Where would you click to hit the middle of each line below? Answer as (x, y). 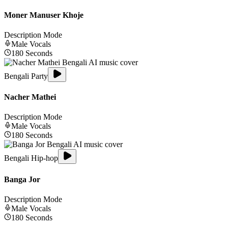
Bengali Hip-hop (31, 158)
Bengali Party (26, 76)
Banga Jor (22, 179)
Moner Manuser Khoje (44, 15)
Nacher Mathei (30, 97)
